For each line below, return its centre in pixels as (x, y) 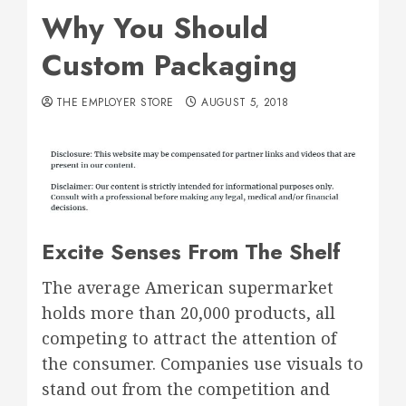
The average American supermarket (188, 287)
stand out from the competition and (186, 389)
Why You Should (155, 28)
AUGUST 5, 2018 (245, 102)
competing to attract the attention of (189, 338)
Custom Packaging (169, 65)
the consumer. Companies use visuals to (203, 363)
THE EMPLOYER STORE (115, 102)
